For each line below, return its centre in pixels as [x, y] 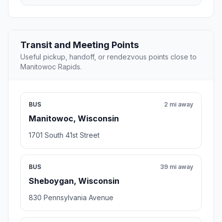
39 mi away [177, 167]
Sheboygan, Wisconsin [74, 181]
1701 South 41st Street [64, 135]
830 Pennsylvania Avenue [71, 198]
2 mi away [179, 105]
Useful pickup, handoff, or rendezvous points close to [109, 57]
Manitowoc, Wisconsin [74, 119]
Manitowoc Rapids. [51, 67]
